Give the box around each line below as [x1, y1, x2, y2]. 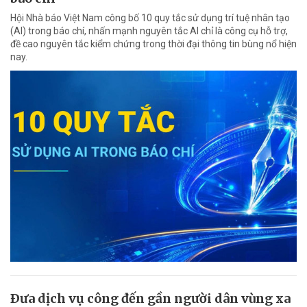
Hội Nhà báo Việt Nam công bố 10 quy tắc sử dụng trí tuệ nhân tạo [10, 12, 290, 24]
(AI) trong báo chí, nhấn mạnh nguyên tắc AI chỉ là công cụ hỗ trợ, [10, 25, 288, 37]
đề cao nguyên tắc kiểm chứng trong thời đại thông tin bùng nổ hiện [10, 38, 297, 50]
